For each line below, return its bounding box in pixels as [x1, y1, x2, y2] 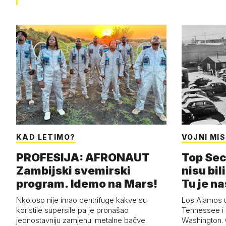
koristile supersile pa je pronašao [16, 205, 129, 215]
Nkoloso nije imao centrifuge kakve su [16, 195, 147, 205]
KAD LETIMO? [16, 133, 76, 142]
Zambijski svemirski [16, 164, 131, 178]
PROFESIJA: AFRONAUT [16, 151, 150, 164]
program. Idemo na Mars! [16, 177, 157, 191]
